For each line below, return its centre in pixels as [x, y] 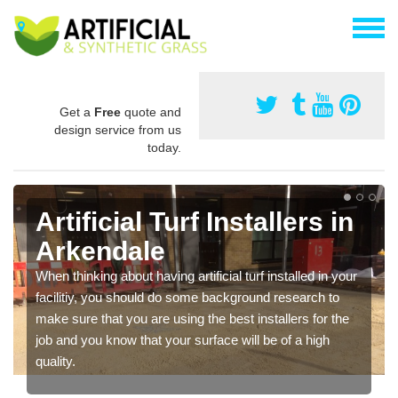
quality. [56, 361]
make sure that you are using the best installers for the [192, 318]
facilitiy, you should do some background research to [187, 297]
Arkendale [100, 251]
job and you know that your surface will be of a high [183, 339]
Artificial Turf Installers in [195, 221]
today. [164, 147]
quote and [151, 111]
